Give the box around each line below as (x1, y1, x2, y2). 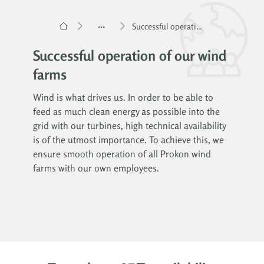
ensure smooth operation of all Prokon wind (33, 147, 211, 160)
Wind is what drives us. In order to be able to (33, 91, 213, 103)
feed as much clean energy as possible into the (33, 105, 220, 117)
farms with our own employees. (33, 161, 159, 174)
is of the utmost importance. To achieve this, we (33, 133, 224, 146)
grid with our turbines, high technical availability (33, 119, 226, 131)
